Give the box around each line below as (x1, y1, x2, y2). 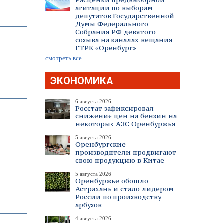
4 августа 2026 (75, 215, 111, 221)
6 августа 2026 (75, 98, 111, 104)
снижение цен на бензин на (75, 111, 177, 120)
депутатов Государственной (75, 11, 174, 20)
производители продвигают (75, 148, 176, 157)
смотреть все (45, 54, 82, 62)
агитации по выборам (75, 3, 153, 12)
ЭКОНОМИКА (50, 75, 113, 87)
